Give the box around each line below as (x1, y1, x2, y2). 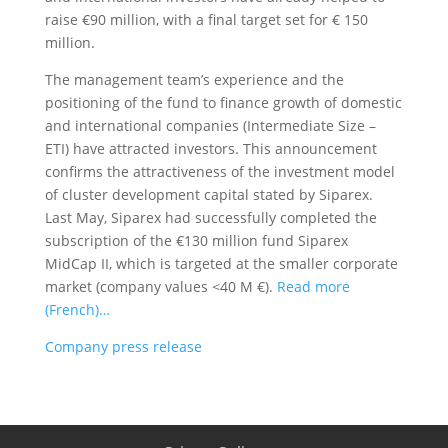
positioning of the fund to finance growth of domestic (44, 93, 402, 112)
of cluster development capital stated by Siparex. (44, 185, 373, 204)
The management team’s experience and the (44, 70, 344, 89)
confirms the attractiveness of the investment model (44, 162, 395, 181)
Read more (276, 277, 350, 296)
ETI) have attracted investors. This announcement (44, 139, 377, 158)
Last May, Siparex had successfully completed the (44, 208, 377, 227)
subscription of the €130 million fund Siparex (44, 231, 348, 250)
